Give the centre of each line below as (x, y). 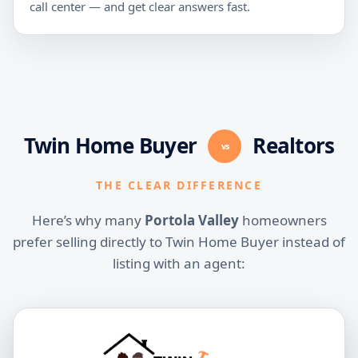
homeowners (282, 221)
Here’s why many (88, 221)
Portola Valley (191, 221)
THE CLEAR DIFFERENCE (179, 185)
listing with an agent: (179, 264)
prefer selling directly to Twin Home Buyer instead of (179, 242)
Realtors (291, 146)
